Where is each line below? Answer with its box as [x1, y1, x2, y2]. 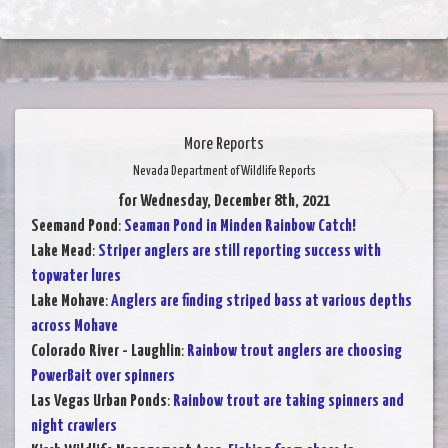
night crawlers [31, 417, 117, 435]
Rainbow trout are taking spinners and [173, 392, 404, 410]
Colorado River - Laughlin [31, 342, 181, 360]
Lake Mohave [31, 292, 105, 310]
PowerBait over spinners [31, 367, 175, 385]
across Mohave [31, 317, 118, 335]
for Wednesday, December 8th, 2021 [118, 192, 330, 210]
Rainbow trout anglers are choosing [187, 342, 402, 360]
